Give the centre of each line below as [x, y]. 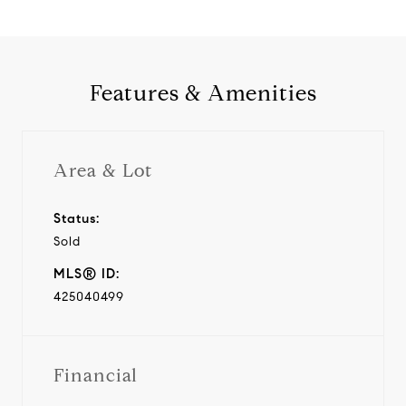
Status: [77, 218]
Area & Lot [103, 170]
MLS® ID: [87, 273]
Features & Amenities [203, 93]
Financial [96, 375]
